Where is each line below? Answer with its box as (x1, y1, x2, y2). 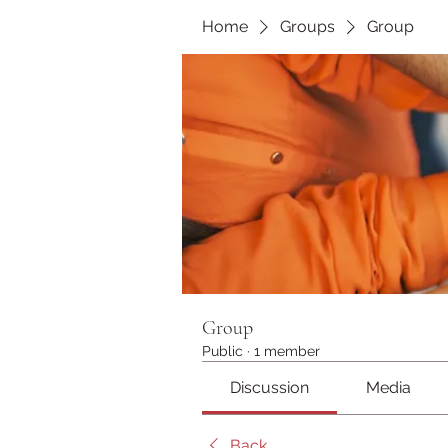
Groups (280, 17, 335, 36)
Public (202, 343, 243, 359)
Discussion (230, 378, 310, 397)
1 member (254, 343, 320, 359)
